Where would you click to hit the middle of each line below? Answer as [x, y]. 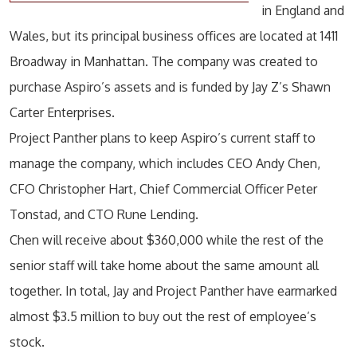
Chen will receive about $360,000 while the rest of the [167, 240]
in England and [303, 10]
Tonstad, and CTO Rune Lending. [104, 214]
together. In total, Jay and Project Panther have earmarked [173, 291]
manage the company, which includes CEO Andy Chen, [165, 163]
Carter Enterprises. [62, 112]
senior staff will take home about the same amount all [164, 265]
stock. [27, 342]
